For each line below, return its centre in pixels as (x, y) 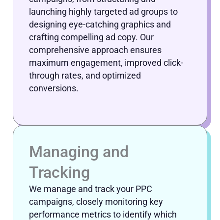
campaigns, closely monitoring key (96, 202)
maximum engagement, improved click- (106, 63)
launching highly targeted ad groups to (103, 12)
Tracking (59, 173)
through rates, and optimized (85, 76)
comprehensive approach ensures (95, 50)
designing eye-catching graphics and (100, 25)
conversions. (54, 88)
